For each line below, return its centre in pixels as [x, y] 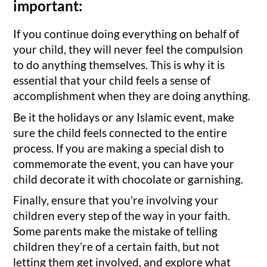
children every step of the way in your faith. [122, 216]
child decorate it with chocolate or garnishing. [128, 179]
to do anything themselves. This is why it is [119, 65]
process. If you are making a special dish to [119, 148]
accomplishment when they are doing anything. [132, 96]
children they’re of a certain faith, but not [117, 247]
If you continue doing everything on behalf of [126, 34]
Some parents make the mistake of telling [116, 231]
